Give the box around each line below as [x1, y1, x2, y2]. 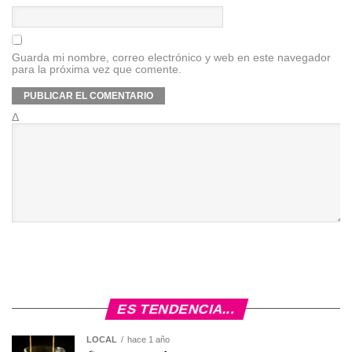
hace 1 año [127, 334, 170, 344]
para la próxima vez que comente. [12, 62, 181, 75]
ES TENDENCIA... [115, 300, 237, 317]
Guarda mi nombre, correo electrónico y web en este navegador [12, 50, 331, 64]
